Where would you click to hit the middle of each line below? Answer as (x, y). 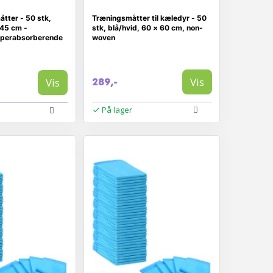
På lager (117, 109)
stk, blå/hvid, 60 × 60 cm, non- (147, 28)
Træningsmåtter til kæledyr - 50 (149, 18)
